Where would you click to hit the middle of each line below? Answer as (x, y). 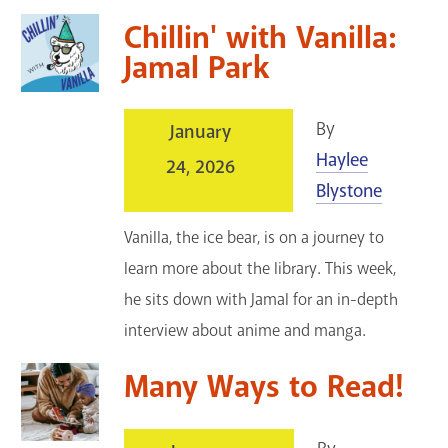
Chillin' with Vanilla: (260, 38)
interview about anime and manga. (245, 331)
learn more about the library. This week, (260, 269)
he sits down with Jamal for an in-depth (261, 300)
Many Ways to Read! (264, 387)
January (201, 132)
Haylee (341, 160)
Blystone (348, 191)
